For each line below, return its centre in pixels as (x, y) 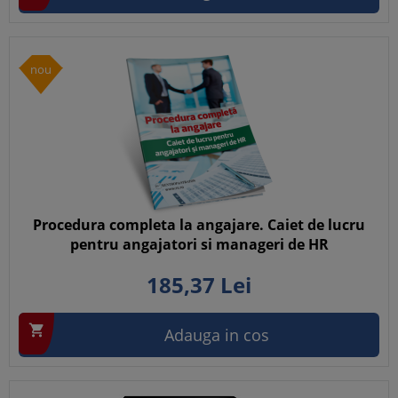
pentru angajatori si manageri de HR (199, 244)
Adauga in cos (217, 335)
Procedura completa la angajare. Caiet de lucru (199, 225)
